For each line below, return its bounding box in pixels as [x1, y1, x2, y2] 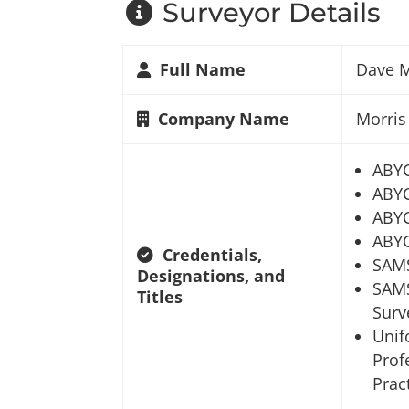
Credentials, [163, 244, 263, 267]
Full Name [160, 58, 246, 81]
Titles [137, 286, 184, 309]
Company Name [158, 108, 290, 131]
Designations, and [137, 265, 286, 288]
